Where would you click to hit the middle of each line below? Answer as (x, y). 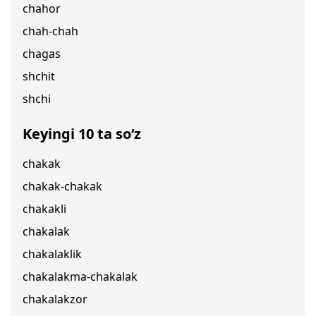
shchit (39, 76)
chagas (42, 54)
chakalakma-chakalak (80, 276)
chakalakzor (55, 299)
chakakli (44, 209)
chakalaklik (52, 254)
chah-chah (50, 31)
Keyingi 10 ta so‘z (82, 134)
